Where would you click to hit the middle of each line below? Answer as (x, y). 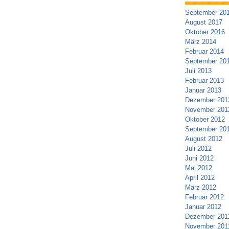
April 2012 (200, 178)
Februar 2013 (204, 81)
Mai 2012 (198, 168)
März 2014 (200, 42)
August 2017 (203, 22)
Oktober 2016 (205, 32)
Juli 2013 (198, 71)
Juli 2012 (198, 148)
